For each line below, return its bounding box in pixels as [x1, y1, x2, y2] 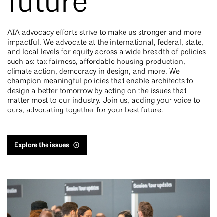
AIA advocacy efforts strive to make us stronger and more [7, 29, 201, 37]
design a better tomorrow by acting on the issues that [7, 87, 186, 95]
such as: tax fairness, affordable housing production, [7, 58, 185, 66]
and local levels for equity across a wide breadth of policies [7, 48, 206, 56]
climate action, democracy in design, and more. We [7, 67, 180, 76]
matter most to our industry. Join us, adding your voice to [7, 96, 200, 105]
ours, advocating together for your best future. [7, 106, 163, 114]
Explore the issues [14, 140, 69, 149]
